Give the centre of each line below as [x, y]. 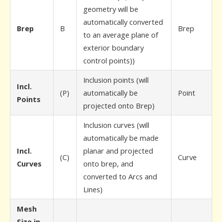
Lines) [93, 189]
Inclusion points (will [116, 80]
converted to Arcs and [120, 176]
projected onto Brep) [119, 106]
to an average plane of [121, 35]
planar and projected [118, 151]
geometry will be [111, 9]
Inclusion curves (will [116, 125]
